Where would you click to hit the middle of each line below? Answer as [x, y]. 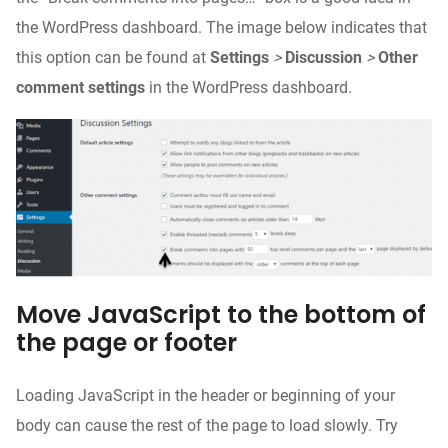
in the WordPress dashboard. [248, 87]
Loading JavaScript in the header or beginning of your [205, 395]
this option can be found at [113, 57]
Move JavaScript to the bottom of [221, 314]
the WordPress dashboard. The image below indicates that [221, 27]
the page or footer [126, 342]
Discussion [323, 57]
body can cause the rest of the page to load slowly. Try [207, 425]
